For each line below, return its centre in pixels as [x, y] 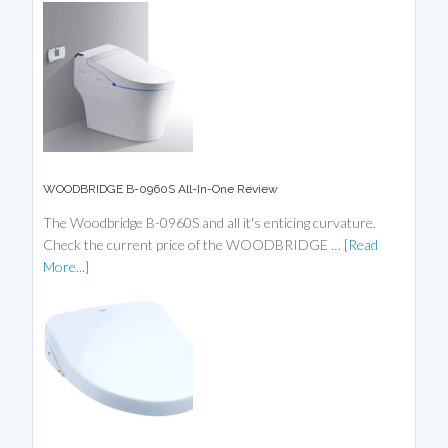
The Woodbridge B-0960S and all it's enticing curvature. [210, 223]
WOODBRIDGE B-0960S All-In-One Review [161, 189]
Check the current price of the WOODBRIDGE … [194, 245]
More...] [66, 267]
